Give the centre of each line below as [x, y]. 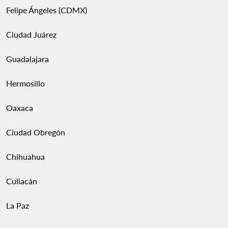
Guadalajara [27, 59]
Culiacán [22, 181]
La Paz [18, 205]
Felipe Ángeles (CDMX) [47, 10]
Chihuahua [25, 156]
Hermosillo [25, 83]
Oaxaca [20, 108]
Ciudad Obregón [36, 132]
